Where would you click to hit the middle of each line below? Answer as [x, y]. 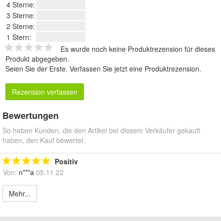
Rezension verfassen [45, 92]
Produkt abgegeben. [37, 59]
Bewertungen [31, 116]
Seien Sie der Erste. [37, 69]
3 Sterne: [21, 16]
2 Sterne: [21, 26]
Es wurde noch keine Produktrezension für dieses [138, 49]
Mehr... [20, 194]
